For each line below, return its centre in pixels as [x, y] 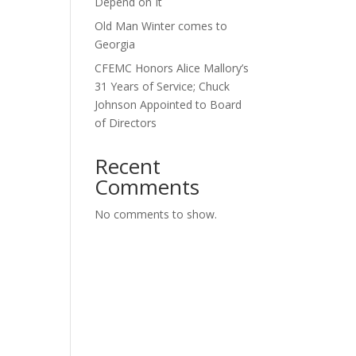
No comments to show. [156, 214]
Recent [128, 166]
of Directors [126, 122]
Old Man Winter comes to [161, 25]
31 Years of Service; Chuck [163, 86]
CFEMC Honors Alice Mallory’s [172, 68]
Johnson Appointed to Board [168, 104]
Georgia [115, 44]
